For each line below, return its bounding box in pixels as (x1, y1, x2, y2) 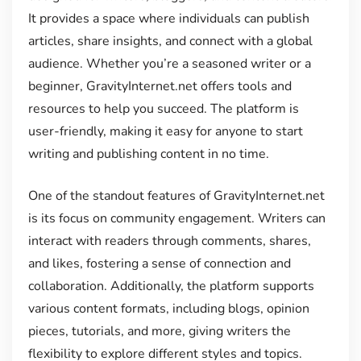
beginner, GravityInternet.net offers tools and (27, 77, 292, 96)
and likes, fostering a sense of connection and (27, 255, 291, 273)
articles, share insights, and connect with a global (27, 32, 313, 51)
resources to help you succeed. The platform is (27, 100, 299, 118)
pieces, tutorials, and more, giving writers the (27, 322, 291, 341)
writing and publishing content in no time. (27, 145, 269, 164)
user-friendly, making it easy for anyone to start (27, 122, 303, 141)
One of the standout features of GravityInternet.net (27, 187, 325, 205)
